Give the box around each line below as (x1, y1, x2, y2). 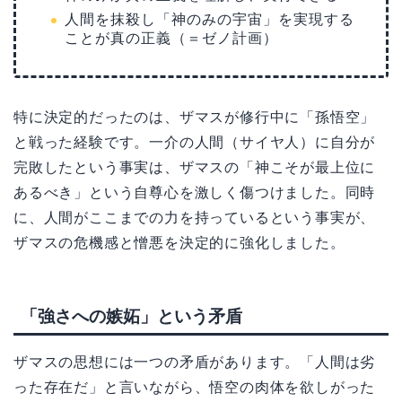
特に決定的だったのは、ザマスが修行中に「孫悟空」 (13, 109, 376, 125)
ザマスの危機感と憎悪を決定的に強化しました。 (13, 234, 345, 250)
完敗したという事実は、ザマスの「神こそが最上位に (13, 159, 376, 175)
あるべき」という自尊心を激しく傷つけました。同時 (13, 184, 376, 200)
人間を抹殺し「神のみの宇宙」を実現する (65, 11, 354, 27)
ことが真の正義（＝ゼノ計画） (65, 30, 278, 46)
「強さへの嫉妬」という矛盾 (21, 306, 242, 326)
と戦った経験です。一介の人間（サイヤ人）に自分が (13, 134, 376, 150)
